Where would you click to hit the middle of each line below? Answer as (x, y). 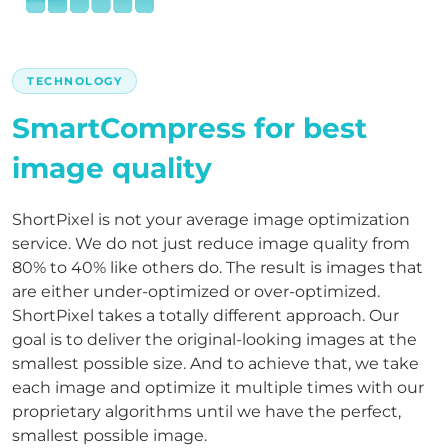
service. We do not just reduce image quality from (211, 243)
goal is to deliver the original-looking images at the (214, 339)
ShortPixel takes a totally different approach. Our (205, 315)
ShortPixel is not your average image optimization (211, 219)
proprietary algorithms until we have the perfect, (206, 411)
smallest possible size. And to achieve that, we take (215, 363)
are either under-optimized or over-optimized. (196, 291)
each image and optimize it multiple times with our (218, 387)
